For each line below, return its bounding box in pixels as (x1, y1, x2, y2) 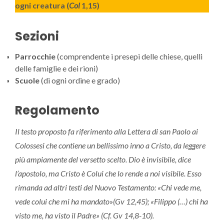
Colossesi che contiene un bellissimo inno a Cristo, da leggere (15, 140, 205, 150)
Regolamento (15, 102, 99, 119)
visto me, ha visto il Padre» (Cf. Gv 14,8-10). (15, 210, 154, 220)
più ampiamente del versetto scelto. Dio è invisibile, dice (15, 154, 191, 164)
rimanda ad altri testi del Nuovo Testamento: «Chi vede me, (15, 182, 201, 192)
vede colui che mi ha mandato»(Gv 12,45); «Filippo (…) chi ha (15, 196, 208, 206)
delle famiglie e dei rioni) (15, 63, 98, 73)
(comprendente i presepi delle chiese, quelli (55, 51, 202, 61)
